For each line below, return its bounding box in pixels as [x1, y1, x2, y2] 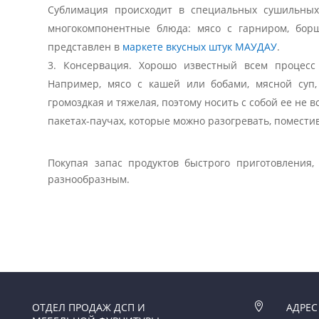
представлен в [48, 39, 123, 53]
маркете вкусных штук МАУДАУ [122, 39, 278, 53]
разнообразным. [48, 172, 130, 186]
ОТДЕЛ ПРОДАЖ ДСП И [32, 300, 146, 314]
